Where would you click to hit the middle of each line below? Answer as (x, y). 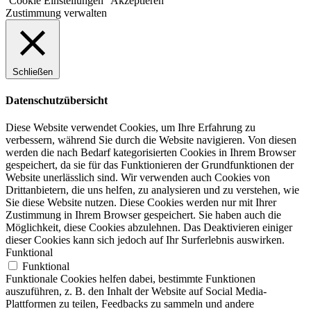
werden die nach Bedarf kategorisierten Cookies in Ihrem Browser (151, 152)
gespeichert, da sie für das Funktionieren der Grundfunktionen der (150, 165)
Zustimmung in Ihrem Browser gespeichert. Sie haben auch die (143, 215)
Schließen (33, 72)
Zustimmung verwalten (56, 13)
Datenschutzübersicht (57, 100)
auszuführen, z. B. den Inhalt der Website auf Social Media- (136, 291)
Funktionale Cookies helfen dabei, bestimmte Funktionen (131, 278)
